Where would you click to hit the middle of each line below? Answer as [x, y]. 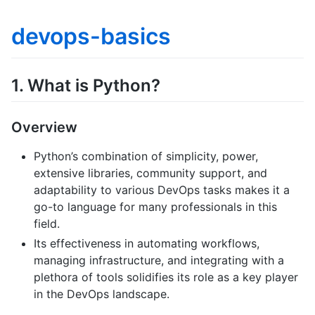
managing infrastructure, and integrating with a [159, 260]
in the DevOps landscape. [102, 294]
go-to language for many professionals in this [155, 206]
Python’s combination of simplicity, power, [146, 156]
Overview [44, 127]
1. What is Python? [86, 85]
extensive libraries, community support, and [150, 173]
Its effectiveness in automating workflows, [147, 243]
